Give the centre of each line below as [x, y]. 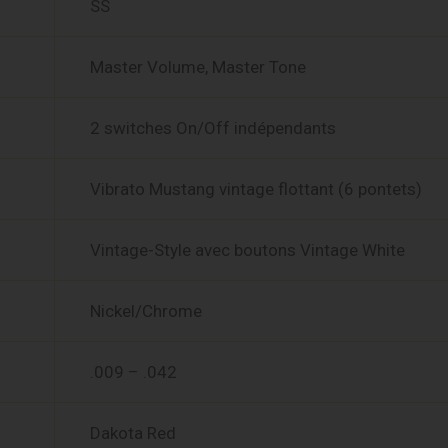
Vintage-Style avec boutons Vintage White [247, 250]
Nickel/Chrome [146, 311]
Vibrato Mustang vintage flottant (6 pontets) [256, 189]
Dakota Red [133, 433]
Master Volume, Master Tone [198, 67]
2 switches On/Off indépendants [213, 128]
